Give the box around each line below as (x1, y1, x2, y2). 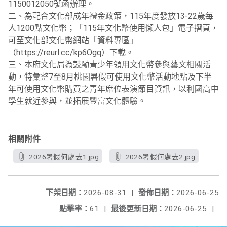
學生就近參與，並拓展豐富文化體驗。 (8, 96, 146, 106)
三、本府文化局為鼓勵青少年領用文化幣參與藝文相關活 (8, 60, 211, 69)
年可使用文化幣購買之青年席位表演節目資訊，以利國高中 (8, 84, 219, 94)
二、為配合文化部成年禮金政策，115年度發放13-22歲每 (8, 11, 213, 21)
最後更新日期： (111, 204, 164, 213)
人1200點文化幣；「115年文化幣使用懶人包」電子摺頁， (8, 23, 218, 33)
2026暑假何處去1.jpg (29, 153, 99, 161)
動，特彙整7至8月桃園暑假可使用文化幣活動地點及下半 (8, 72, 212, 82)
